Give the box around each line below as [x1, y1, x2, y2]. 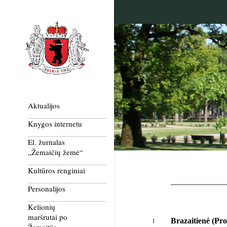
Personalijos [28, 183, 65, 194]
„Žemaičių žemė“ [28, 147, 83, 158]
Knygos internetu [28, 119, 82, 129]
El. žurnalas [28, 137, 65, 147]
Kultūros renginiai [28, 165, 85, 176]
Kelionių [28, 202, 55, 212]
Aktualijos [28, 100, 60, 111]
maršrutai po [28, 212, 67, 222]
